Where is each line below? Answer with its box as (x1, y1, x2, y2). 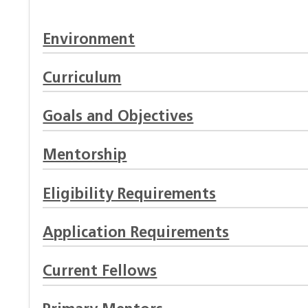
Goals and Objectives (43, 110, 194, 125)
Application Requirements (43, 225, 230, 241)
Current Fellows (43, 265, 157, 280)
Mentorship (43, 148, 127, 164)
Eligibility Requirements (43, 187, 217, 202)
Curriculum (43, 71, 122, 86)
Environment (43, 32, 135, 47)
